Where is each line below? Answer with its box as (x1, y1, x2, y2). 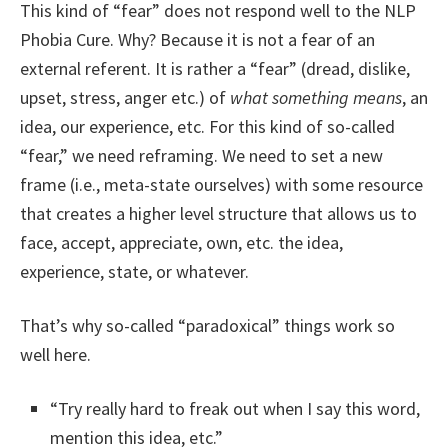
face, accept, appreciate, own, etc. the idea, (20, 231, 343, 254)
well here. (20, 343, 91, 366)
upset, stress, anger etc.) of (20, 86, 230, 109)
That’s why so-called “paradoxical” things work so (20, 314, 395, 337)
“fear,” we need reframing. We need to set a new (20, 144, 383, 167)
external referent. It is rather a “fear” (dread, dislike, (20, 57, 410, 80)
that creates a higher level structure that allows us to (20, 202, 417, 225)
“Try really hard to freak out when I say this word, (50, 397, 420, 420)
